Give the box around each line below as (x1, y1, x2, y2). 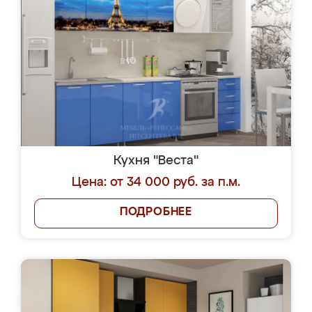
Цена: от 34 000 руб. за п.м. (72, 176, 240, 189)
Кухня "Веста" (114, 155, 198, 167)
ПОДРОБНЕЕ (119, 207, 193, 218)
